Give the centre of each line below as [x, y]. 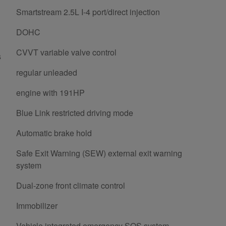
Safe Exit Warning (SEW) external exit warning [99, 153]
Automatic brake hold [54, 133]
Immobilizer [37, 205]
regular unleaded [47, 72]
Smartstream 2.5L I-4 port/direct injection [88, 12]
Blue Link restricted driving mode [75, 112]
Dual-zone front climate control [71, 185]
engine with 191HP [50, 92]
